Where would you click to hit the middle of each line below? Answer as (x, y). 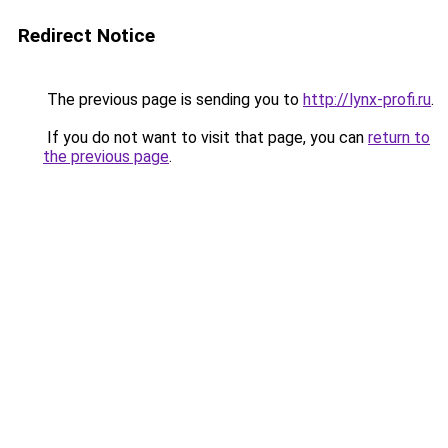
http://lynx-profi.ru (367, 99)
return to (399, 137)
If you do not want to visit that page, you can (205, 137)
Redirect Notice (86, 35)
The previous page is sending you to (173, 99)
